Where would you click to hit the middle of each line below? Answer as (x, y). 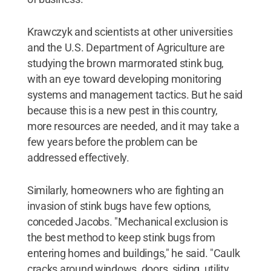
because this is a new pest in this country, (122, 110)
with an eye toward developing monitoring (124, 79)
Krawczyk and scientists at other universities (130, 32)
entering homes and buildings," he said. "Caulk (133, 253)
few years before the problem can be (112, 142)
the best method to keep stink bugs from (121, 237)
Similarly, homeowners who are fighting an (125, 190)
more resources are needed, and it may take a (133, 126)
